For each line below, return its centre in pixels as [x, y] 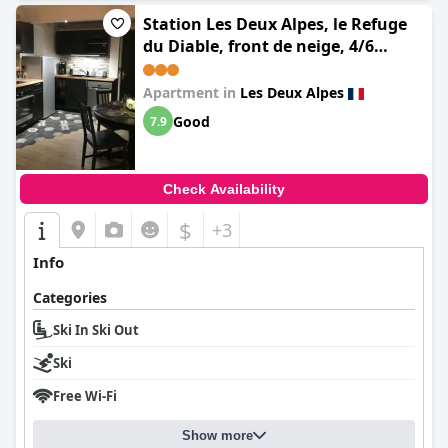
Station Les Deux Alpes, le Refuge [275, 24]
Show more [217, 435]
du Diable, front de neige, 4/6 [258, 46]
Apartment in [191, 92]
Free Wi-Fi [85, 396]
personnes [184, 68]
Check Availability [224, 189]
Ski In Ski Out [96, 330]
